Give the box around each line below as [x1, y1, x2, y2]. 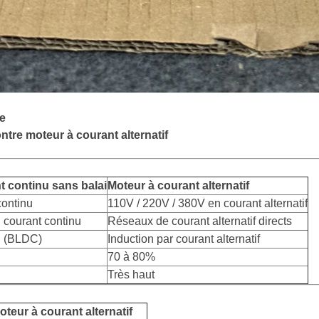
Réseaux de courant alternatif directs [108, 215, 292, 228]
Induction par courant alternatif [108, 233, 260, 246]
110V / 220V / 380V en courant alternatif [108, 197, 308, 210]
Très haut [108, 268, 155, 281]
